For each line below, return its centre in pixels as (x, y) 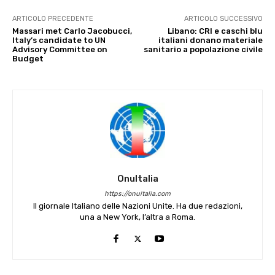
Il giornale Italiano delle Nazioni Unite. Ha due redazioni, (137, 206)
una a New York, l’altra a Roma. (137, 217)
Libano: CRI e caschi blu (215, 31)
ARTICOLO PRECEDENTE (53, 19)
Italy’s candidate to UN (59, 40)
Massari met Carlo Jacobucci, (72, 31)
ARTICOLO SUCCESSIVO (223, 19)
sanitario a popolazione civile (203, 49)
